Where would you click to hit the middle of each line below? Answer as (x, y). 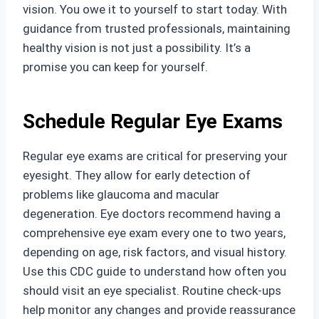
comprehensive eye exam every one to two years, (154, 233)
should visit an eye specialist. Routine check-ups (152, 291)
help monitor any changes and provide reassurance (159, 310)
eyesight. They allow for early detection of (137, 175)
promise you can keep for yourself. (115, 67)
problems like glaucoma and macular (121, 194)
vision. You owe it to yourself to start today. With (155, 9)
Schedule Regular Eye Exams (153, 121)
